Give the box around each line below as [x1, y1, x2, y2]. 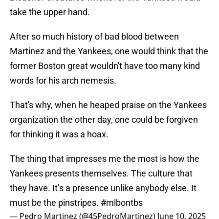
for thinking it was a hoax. [10, 129, 109, 140]
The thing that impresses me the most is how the [10, 153, 199, 164]
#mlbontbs [101, 197, 143, 208]
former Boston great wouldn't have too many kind [10, 61, 200, 71]
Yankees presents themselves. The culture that [10, 168, 193, 179]
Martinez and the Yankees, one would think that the [10, 46, 208, 57]
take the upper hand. [10, 7, 90, 18]
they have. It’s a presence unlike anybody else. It [10, 183, 197, 194]
